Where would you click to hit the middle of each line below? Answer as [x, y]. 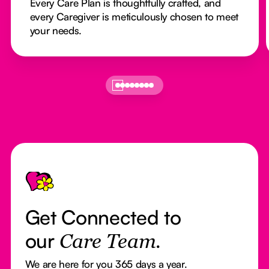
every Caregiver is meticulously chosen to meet [134, 17]
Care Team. [110, 243]
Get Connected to [103, 217]
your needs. [56, 31]
